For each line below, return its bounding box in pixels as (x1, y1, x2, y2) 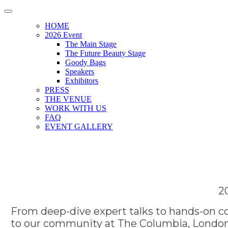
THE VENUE (45, 95, 92, 103)
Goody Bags (65, 58, 106, 67)
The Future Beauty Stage (65, 49, 146, 58)
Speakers (65, 67, 94, 76)
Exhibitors (65, 76, 98, 85)
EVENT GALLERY (45, 122, 113, 131)
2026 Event (45, 31, 82, 39)
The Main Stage (65, 40, 117, 48)
